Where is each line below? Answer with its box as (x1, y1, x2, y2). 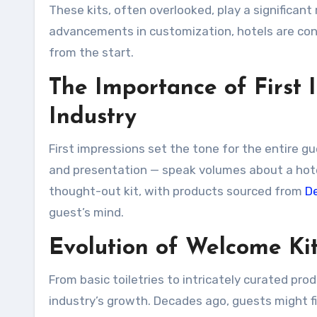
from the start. (49, 45, 134, 59)
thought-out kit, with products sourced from (49, 184, 305, 198)
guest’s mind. (49, 205, 124, 219)
